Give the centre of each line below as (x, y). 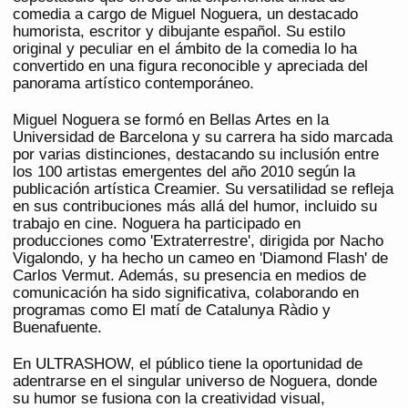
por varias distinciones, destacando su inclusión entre (196, 155)
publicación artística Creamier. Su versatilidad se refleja (203, 189)
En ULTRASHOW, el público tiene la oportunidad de (188, 364)
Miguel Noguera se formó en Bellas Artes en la (171, 120)
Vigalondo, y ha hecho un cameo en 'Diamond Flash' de (200, 259)
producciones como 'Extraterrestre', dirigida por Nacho (198, 241)
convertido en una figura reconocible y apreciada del (190, 66)
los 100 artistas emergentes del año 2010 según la (184, 172)
